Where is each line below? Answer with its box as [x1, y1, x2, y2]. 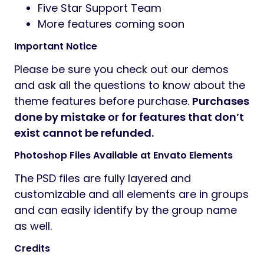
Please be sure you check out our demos [14, 62, 229, 77]
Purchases [192, 94, 249, 109]
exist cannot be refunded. [14, 126, 154, 141]
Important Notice [14, 39, 97, 54]
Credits [14, 242, 50, 256]
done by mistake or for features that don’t [14, 110, 244, 125]
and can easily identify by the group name [14, 203, 237, 218]
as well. [14, 219, 52, 234]
